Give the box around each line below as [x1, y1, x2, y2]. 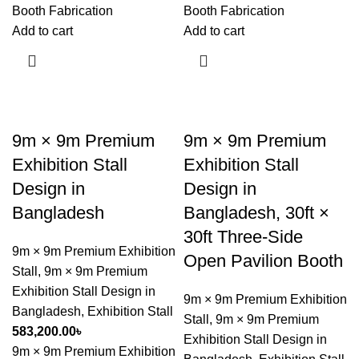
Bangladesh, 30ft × [184, 203, 329, 223]
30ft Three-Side [184, 227, 303, 247]
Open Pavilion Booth [184, 251, 343, 271]
